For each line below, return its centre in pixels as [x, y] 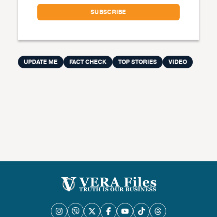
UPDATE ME [41, 62]
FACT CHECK [88, 62]
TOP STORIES [138, 62]
